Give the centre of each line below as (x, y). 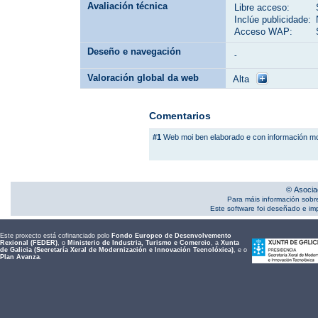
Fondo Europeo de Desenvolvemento (171, 235)
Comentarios (180, 115)
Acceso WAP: (264, 31)
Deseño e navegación (135, 51)
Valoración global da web (143, 77)
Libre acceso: (262, 7)
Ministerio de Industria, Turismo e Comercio (139, 242)
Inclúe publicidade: (273, 19)
